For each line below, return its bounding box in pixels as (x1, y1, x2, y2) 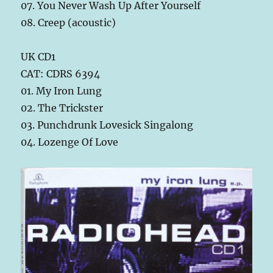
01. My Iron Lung (21, 85, 102, 97)
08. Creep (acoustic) (21, 16, 116, 29)
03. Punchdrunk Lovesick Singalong (21, 119, 194, 132)
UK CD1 (21, 51, 56, 63)
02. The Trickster (21, 102, 104, 115)
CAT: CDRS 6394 (21, 68, 101, 80)
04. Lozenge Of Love (21, 136, 119, 149)
